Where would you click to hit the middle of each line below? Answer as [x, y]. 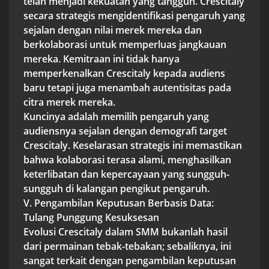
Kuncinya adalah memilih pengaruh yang [116, 116]
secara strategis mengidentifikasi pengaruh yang [134, 15]
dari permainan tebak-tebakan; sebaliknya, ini [127, 246]
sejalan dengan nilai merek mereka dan [113, 30]
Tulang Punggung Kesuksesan [91, 217]
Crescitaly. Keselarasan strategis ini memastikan [133, 145]
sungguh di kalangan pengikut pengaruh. [116, 188]
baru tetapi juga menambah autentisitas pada [127, 87]
